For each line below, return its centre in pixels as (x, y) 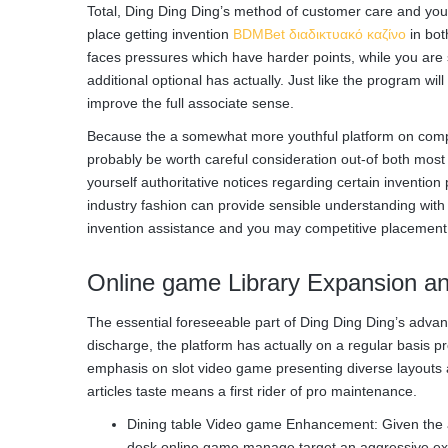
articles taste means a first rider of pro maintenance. (252, 391)
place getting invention (160, 34)
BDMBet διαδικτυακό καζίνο (319, 34)
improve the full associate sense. (190, 103)
